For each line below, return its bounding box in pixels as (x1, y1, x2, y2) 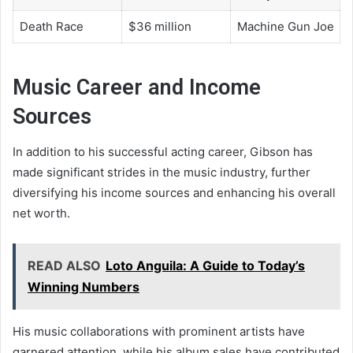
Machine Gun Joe (236, 19, 334, 35)
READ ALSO (28, 258, 101, 274)
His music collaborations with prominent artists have (13, 324, 305, 340)
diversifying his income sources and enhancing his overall (13, 185, 336, 201)
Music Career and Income (13, 74, 261, 100)
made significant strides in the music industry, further (13, 165, 310, 180)
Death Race (19, 19, 84, 35)
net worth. (13, 206, 70, 221)
